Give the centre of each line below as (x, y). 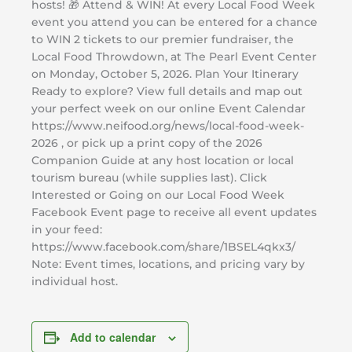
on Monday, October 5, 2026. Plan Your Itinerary (165, 74)
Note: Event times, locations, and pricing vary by (168, 264)
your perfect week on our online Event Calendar (169, 109)
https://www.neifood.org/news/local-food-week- (168, 126)
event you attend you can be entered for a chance (174, 22)
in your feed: (67, 230)
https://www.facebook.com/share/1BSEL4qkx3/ (163, 247)
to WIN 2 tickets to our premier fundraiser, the (163, 40)
